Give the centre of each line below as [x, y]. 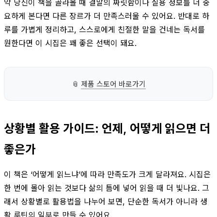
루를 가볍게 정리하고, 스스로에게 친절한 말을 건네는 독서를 [104, 29]
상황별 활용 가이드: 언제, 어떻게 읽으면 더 [107, 128]
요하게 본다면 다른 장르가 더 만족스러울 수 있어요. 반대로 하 [107, 16]
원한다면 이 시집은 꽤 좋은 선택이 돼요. [70, 43]
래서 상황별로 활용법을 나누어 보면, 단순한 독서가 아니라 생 [106, 201]
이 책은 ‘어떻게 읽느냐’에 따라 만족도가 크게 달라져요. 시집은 [107, 174]
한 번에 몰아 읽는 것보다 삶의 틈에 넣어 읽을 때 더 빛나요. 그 [107, 188]
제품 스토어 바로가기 [113, 84]
